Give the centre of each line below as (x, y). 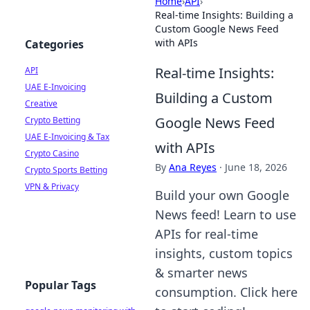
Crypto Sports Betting (66, 170)
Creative (41, 103)
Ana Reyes (193, 167)
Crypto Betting (53, 120)
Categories (54, 44)
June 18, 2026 (256, 167)
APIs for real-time (207, 234)
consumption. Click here (226, 292)
